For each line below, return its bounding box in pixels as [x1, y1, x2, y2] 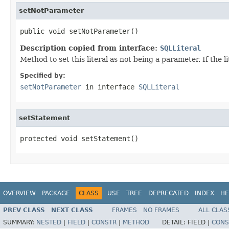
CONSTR [91, 219, 117, 226]
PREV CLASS [3, 207, 45, 214]
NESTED [36, 219, 61, 226]
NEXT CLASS [51, 207, 93, 214]
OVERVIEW [3, 189, 36, 197]
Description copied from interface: [20, 43, 160, 52]
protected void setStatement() [20, 134, 139, 143]
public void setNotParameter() [20, 27, 139, 35]
